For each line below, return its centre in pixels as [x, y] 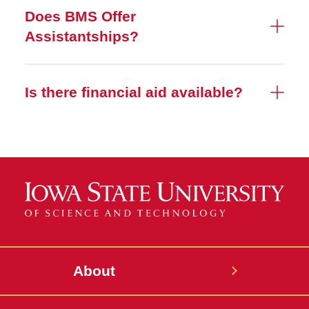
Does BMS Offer [80, 16]
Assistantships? [82, 36]
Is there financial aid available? [134, 92]
